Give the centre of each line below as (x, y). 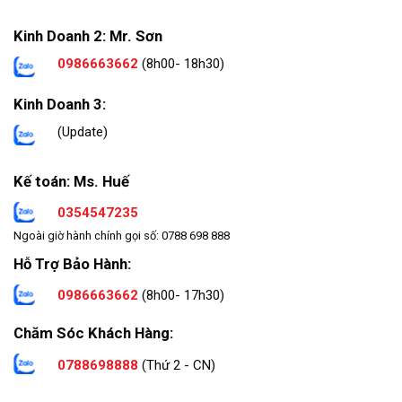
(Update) (83, 132)
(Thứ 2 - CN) (177, 365)
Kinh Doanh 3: (60, 104)
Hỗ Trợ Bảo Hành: (72, 263)
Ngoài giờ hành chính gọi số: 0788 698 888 (122, 236)
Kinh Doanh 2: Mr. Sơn (88, 35)
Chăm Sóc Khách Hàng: (93, 333)
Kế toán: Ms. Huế (71, 181)
